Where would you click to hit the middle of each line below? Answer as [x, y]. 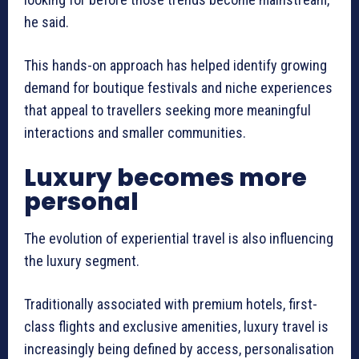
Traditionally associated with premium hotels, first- [171, 305]
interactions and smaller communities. [135, 133]
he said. [46, 22]
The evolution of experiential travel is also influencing [179, 239]
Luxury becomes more [165, 178]
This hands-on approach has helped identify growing [175, 66]
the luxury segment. [82, 261]
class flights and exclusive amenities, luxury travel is [176, 327]
